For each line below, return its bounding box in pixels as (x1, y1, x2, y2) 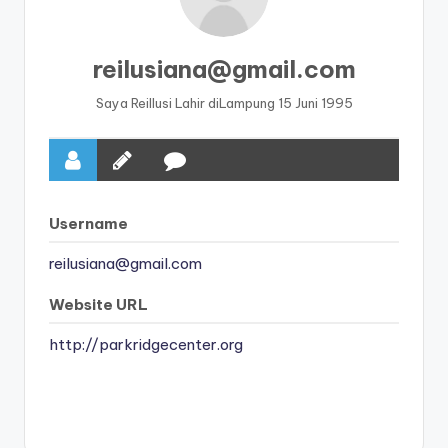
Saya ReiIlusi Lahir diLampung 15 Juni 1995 (95, 94, 353, 111)
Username (49, 213, 128, 233)
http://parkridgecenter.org (49, 334, 243, 354)
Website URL (49, 294, 148, 314)
